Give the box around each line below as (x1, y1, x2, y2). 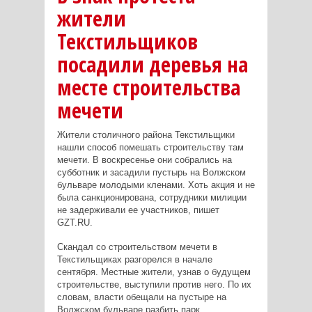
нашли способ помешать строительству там (56, 141, 244, 153)
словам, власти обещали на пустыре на (56, 291, 226, 302)
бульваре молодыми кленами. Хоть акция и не (56, 179, 255, 190)
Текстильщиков (56, 26, 198, 56)
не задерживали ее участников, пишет (56, 204, 219, 215)
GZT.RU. (56, 217, 93, 228)
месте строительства (56, 72, 240, 102)
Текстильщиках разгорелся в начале (56, 253, 212, 265)
